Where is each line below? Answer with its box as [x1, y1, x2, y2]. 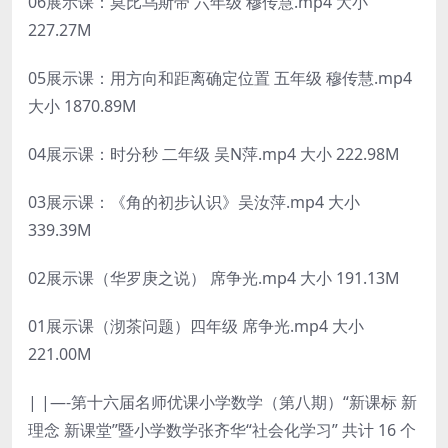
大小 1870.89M [28, 94, 137, 117]
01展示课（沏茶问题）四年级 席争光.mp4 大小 [28, 314, 364, 337]
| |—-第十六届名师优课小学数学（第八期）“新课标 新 [28, 390, 417, 413]
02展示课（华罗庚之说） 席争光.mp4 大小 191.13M [28, 266, 400, 289]
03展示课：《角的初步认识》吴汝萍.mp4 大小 [28, 190, 360, 213]
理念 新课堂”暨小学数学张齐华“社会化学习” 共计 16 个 [28, 418, 416, 441]
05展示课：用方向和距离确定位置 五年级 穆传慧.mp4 [28, 66, 412, 89]
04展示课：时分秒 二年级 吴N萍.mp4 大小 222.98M [28, 142, 400, 165]
